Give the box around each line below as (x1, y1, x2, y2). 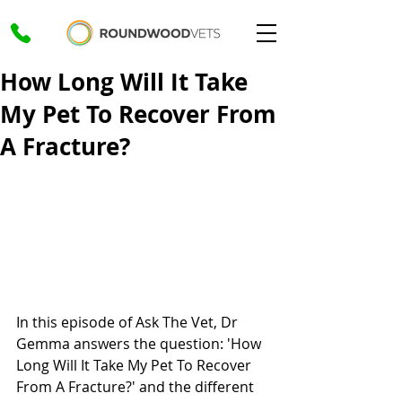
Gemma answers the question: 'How (16, 334, 265, 354)
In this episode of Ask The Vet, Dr (16, 312, 241, 332)
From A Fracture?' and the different (16, 377, 258, 397)
